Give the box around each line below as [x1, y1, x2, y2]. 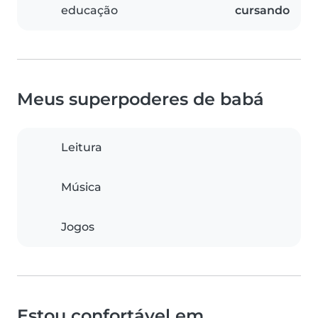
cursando [235, 4, 290, 18]
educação [61, 4, 118, 18]
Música [61, 180, 102, 194]
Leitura [61, 141, 102, 155]
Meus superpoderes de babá [17, 89, 264, 110]
